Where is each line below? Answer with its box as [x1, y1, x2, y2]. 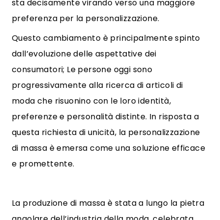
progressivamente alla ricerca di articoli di [12, 80, 183, 91]
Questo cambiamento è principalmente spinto [12, 32, 200, 44]
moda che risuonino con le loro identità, [12, 95, 171, 107]
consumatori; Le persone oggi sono [12, 64, 153, 75]
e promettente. [12, 158, 75, 169]
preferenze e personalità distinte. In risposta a [12, 111, 199, 122]
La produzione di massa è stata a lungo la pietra [12, 197, 205, 209]
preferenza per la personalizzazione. [12, 13, 160, 24]
